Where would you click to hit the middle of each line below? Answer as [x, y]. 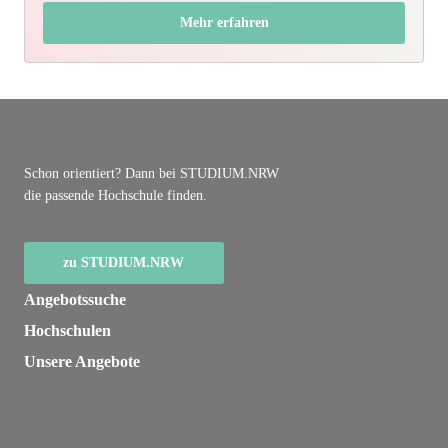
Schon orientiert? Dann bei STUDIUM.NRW [151, 173]
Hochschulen [67, 330]
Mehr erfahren [224, 22]
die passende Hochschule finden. [115, 195]
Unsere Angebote [81, 361]
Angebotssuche [74, 299]
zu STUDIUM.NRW [124, 262]
